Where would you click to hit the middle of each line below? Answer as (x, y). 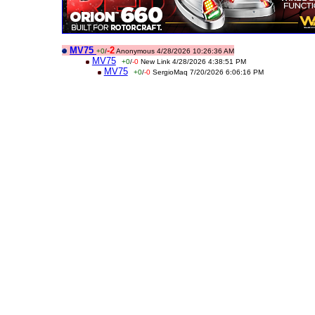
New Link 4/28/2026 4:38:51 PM (193, 62)
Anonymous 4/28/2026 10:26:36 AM (175, 51)
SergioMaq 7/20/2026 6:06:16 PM (208, 72)
